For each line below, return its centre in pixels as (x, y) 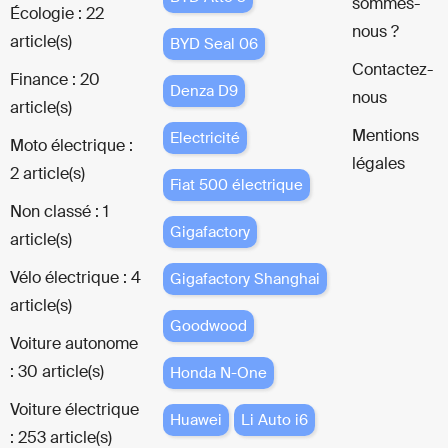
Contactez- (392, 69)
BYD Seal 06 (213, 43)
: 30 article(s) (57, 371)
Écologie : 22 (57, 13)
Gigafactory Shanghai (244, 278)
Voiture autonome (74, 343)
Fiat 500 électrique (236, 184)
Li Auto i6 (274, 419)
